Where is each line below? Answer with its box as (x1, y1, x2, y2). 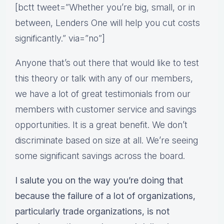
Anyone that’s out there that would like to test (15, 57, 199, 68)
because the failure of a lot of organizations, (15, 190, 195, 201)
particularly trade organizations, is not (15, 206, 169, 217)
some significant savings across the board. (15, 150, 185, 161)
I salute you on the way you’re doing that (15, 175, 183, 186)
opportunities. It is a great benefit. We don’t (15, 119, 187, 130)
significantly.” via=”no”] (15, 33, 105, 44)
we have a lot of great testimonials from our (15, 88, 190, 99)
